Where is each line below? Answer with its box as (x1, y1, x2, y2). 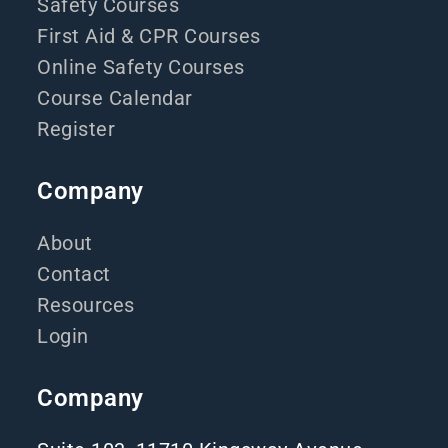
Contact (37, 262, 111, 286)
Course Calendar (37, 86, 193, 110)
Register (37, 117, 116, 141)
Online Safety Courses (37, 55, 245, 79)
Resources (37, 293, 135, 317)
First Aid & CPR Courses (37, 24, 261, 48)
